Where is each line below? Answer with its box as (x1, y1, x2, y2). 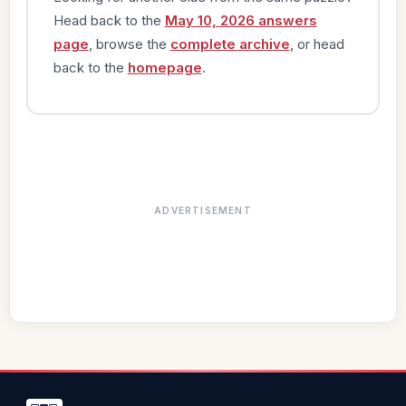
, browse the (88, 34, 170, 53)
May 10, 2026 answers (164, 11, 317, 29)
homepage (127, 58, 202, 76)
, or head (289, 34, 344, 53)
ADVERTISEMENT (154, 205, 252, 216)
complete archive (169, 34, 290, 53)
